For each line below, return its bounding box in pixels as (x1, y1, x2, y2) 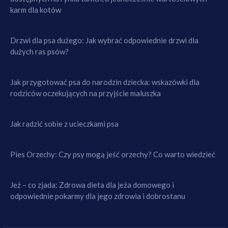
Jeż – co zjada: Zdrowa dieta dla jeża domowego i (10, 180, 174, 189)
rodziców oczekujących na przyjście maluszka (10, 88, 161, 98)
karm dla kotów (10, 5, 61, 14)
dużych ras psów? (10, 46, 69, 56)
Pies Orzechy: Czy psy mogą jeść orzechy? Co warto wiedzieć (10, 149, 215, 159)
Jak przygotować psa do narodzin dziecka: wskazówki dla (10, 77, 199, 87)
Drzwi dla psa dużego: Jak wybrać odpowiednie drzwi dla (10, 35, 198, 45)
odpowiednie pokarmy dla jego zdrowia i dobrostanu (10, 191, 185, 201)
